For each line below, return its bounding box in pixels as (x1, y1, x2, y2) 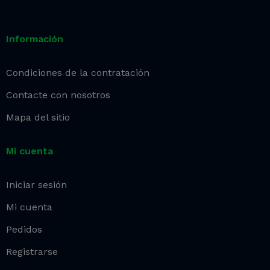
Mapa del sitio (6, 111, 70, 124)
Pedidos (6, 224, 42, 236)
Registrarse (6, 246, 58, 258)
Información (6, 33, 63, 45)
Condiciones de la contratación (6, 67, 149, 79)
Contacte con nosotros (6, 89, 110, 101)
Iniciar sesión (6, 179, 67, 191)
